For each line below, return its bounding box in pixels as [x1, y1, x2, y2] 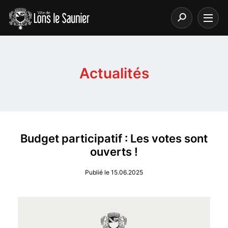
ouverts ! [90, 145, 138, 158]
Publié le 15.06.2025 [85, 168, 143, 176]
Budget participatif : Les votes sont [20, 132, 208, 145]
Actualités [79, 65, 149, 82]
